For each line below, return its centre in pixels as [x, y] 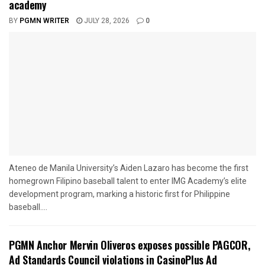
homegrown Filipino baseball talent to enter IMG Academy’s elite [128, 181]
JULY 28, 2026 [106, 21]
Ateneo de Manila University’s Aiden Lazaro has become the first [129, 168]
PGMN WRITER [44, 21]
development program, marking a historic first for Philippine [119, 194]
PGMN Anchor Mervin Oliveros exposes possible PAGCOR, [130, 245]
